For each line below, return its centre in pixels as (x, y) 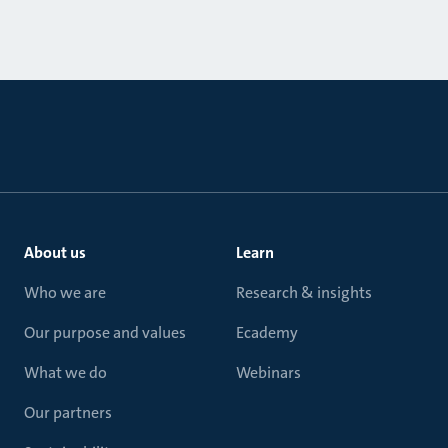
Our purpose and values (105, 332)
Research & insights (304, 292)
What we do (65, 372)
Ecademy (267, 332)
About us (55, 252)
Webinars (268, 372)
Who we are (65, 292)
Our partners (68, 412)
